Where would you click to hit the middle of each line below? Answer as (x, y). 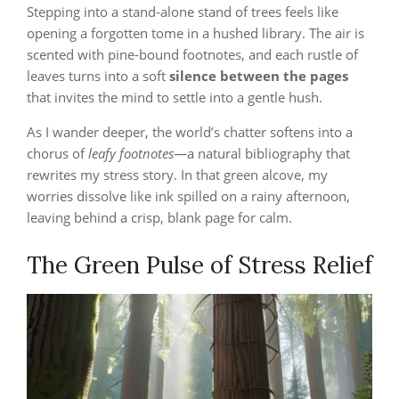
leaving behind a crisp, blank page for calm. (159, 218)
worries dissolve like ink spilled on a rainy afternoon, (188, 196)
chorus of (57, 154)
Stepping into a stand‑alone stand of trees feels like (183, 12)
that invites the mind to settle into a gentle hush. (175, 98)
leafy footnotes (131, 154)
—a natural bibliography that (262, 154)
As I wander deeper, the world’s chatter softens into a (190, 132)
